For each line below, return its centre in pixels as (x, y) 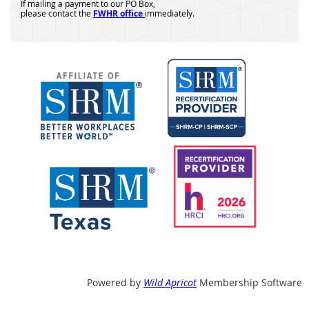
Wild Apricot (170, 283)
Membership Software (249, 283)
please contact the (56, 13)
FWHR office (118, 14)
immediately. (170, 13)
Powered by (115, 283)
